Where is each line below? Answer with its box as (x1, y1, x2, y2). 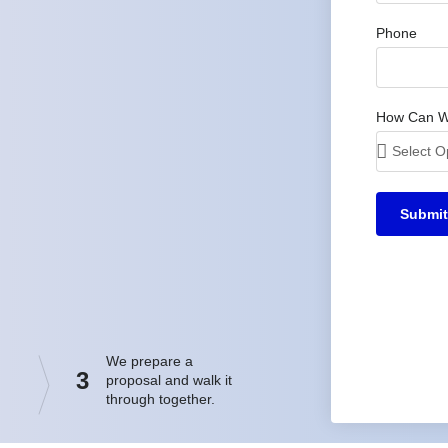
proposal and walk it (105, 372, 232, 389)
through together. (105, 391, 215, 408)
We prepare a (105, 353, 193, 370)
